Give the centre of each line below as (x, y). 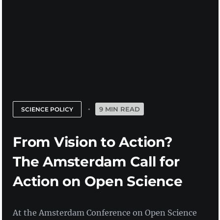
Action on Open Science (98, 181)
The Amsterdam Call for (96, 161)
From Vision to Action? (93, 142)
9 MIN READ (120, 109)
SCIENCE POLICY (47, 109)
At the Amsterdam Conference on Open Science (105, 212)
